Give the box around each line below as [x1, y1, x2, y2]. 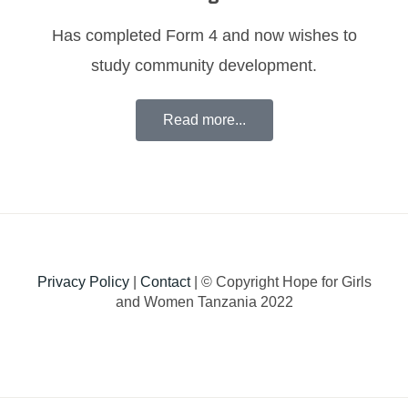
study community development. [91, 56, 317, 76]
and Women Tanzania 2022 [115, 294, 293, 311]
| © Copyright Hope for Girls [189, 274, 372, 291]
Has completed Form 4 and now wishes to [51, 26, 357, 46]
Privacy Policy [36, 274, 129, 291]
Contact [139, 274, 190, 291]
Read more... [162, 112, 246, 128]
